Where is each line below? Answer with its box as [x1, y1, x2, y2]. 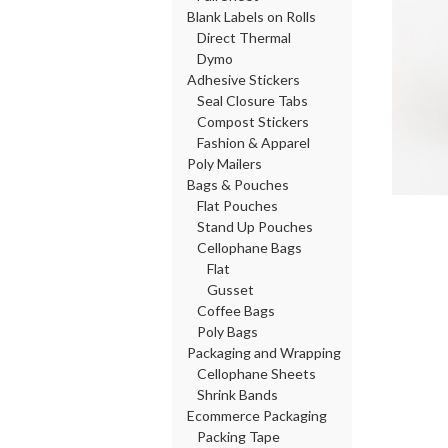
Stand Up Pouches [197, 218, 313, 235]
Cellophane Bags [197, 239, 302, 256]
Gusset [207, 281, 254, 298]
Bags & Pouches [187, 176, 289, 193]
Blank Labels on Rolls [187, 8, 316, 25]
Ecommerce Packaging [187, 407, 327, 424]
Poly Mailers [187, 155, 262, 172]
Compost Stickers [197, 113, 309, 130]
